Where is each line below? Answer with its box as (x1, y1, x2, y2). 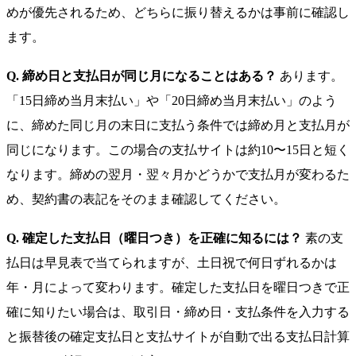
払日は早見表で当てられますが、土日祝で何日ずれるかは (6, 256, 337, 270)
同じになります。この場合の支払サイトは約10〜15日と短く (6, 142, 350, 157)
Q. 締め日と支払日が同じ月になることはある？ (6, 68, 277, 83)
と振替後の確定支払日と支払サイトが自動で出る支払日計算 (6, 330, 350, 344)
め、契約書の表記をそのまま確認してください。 (6, 192, 286, 206)
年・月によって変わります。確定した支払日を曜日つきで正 (6, 281, 350, 295)
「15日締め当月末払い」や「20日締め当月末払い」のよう (6, 93, 337, 107)
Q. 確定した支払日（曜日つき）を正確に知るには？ (6, 231, 302, 246)
